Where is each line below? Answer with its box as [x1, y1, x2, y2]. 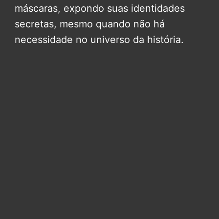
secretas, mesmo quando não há [15, 18, 165, 30]
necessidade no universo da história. [15, 33, 184, 45]
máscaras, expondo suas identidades [15, 2, 185, 14]
